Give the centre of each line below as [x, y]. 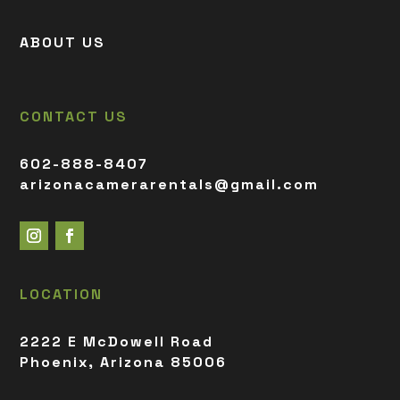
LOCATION [62, 295]
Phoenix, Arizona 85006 [124, 362]
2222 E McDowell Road [117, 342]
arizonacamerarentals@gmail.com [170, 185]
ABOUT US [63, 43]
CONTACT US [74, 117]
